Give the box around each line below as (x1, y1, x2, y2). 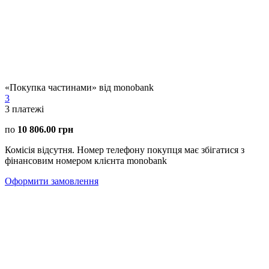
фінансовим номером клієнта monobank (5, 155, 167, 166)
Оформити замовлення (5, 175, 98, 186)
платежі (12, 103, 44, 114)
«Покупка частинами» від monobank (5, 82, 154, 92)
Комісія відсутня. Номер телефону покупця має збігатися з (5, 144, 244, 155)
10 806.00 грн (17, 124, 73, 134)
